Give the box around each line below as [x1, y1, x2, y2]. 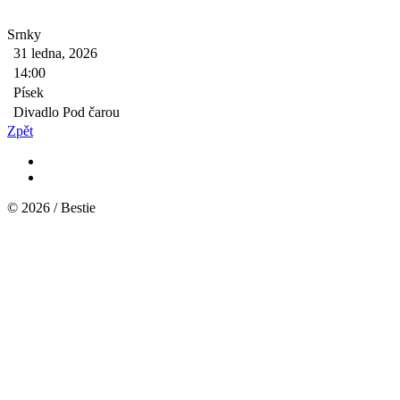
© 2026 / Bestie [7, 199, 103, 215]
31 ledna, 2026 [13, 45, 97, 61]
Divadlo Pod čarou [13, 104, 120, 120]
